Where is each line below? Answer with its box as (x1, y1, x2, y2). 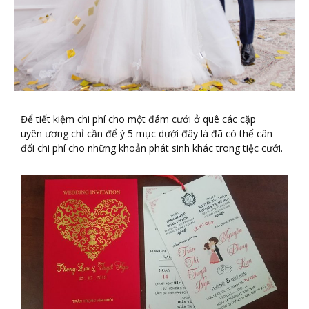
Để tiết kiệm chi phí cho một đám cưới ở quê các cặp (21, 112, 256, 126)
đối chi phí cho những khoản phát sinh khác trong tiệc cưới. (21, 141, 283, 155)
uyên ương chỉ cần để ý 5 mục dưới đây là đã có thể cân (21, 127, 272, 141)
